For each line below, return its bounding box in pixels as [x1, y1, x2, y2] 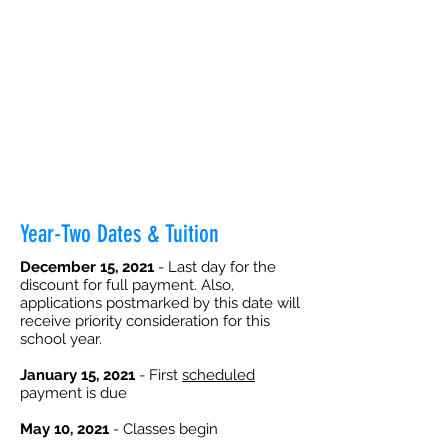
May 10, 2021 [20, 420, 109, 438]
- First [135, 366, 182, 384]
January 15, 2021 [20, 366, 135, 384]
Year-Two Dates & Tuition [20, 220, 219, 248]
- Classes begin [109, 420, 218, 438]
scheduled [182, 366, 255, 384]
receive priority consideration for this [20, 312, 270, 330]
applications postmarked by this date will [20, 294, 300, 312]
